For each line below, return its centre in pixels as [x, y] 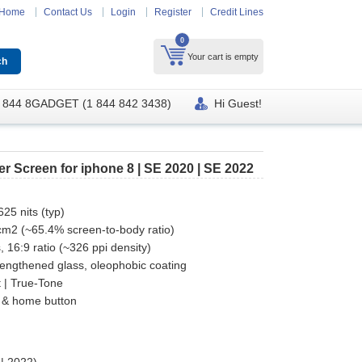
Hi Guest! [238, 103]
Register [173, 12]
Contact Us [68, 12]
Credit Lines [237, 12]
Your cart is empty [223, 57]
